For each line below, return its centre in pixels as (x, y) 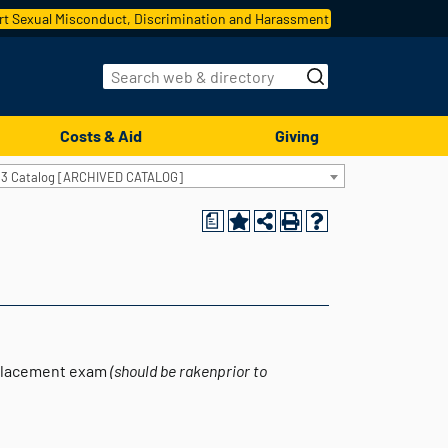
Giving (296, 136)
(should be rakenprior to (188, 370)
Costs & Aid (101, 136)
